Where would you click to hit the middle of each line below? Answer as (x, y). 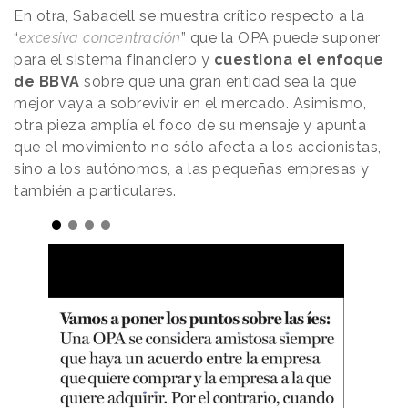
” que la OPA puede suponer (280, 38)
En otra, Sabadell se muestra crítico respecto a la (189, 16)
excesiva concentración (100, 38)
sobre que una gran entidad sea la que (218, 82)
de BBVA (47, 82)
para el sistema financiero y (112, 60)
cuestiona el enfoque (297, 60)
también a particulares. (97, 191)
